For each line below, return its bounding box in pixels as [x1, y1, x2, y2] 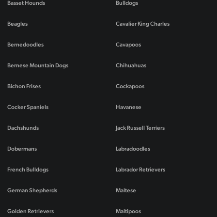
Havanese [116, 104, 141, 111]
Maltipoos [116, 208, 141, 215]
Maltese [116, 187, 136, 194]
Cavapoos [116, 41, 141, 48]
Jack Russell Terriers [116, 124, 165, 132]
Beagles [7, 20, 28, 28]
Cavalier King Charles [116, 20, 170, 28]
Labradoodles [116, 145, 150, 153]
